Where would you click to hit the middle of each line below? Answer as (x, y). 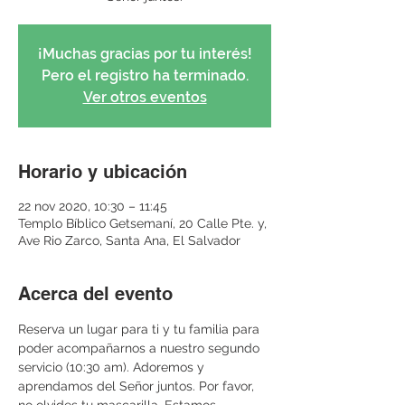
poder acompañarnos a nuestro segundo (141, 348)
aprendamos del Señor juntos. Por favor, (138, 386)
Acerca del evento (95, 294)
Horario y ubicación (103, 172)
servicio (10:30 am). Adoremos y (113, 367)
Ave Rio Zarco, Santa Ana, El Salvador (129, 240)
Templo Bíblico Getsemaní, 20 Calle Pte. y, (142, 223)
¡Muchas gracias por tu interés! (145, 54)
